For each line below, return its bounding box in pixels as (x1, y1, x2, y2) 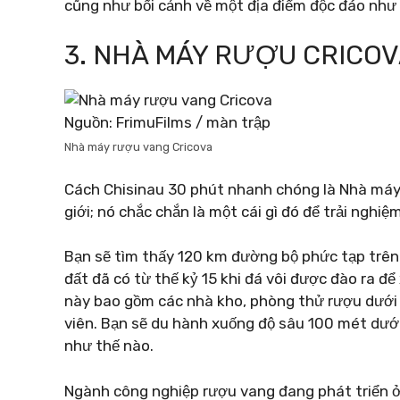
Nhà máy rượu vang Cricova (64, 140, 212, 154)
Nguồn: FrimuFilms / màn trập (64, 113, 271, 131)
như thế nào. (64, 337, 154, 354)
